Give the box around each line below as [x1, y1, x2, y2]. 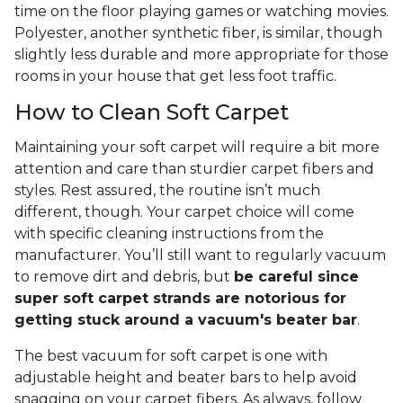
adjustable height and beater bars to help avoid [14, 369, 357, 387]
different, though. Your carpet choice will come [14, 203, 354, 221]
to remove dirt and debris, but [14, 268, 234, 286]
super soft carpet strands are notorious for [14, 290, 346, 308]
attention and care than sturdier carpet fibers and [14, 160, 374, 178]
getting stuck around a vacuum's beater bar [14, 311, 357, 329]
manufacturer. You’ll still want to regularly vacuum [14, 246, 386, 264]
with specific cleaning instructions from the [14, 225, 324, 243]
